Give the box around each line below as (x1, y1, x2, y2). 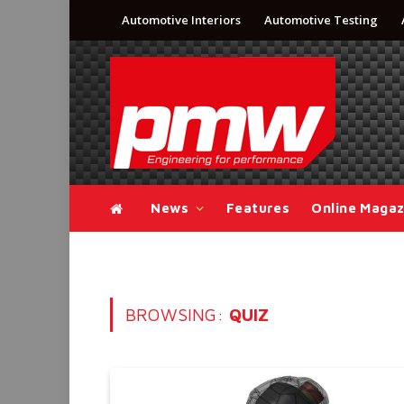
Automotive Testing (264, 12, 378, 28)
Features (225, 200, 290, 216)
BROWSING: (125, 305, 229, 325)
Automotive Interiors (122, 12, 241, 28)
